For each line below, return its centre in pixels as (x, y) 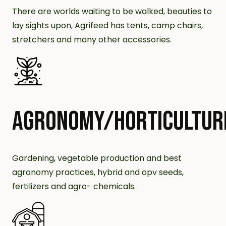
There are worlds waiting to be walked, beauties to (112, 11)
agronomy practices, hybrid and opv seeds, (98, 172)
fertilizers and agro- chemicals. (74, 186)
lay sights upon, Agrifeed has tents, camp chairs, (107, 25)
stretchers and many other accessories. (92, 40)
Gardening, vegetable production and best (97, 158)
